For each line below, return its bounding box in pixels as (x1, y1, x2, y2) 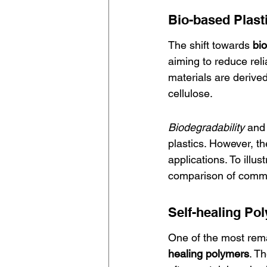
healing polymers (168, 247, 249, 260)
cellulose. (168, 87, 213, 100)
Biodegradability (168, 121, 244, 133)
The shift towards (168, 39, 253, 51)
